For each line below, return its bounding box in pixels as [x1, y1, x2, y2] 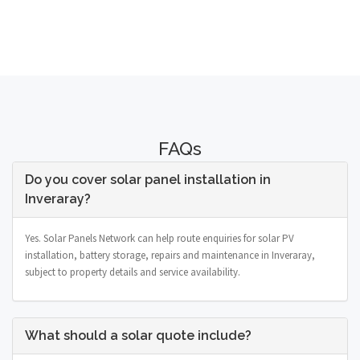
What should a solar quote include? [25, 327, 252, 343]
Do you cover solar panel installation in [25, 171, 271, 187]
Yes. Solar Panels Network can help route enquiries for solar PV [25, 231, 294, 245]
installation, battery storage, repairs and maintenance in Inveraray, [25, 247, 315, 262]
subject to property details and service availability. [25, 264, 240, 279]
